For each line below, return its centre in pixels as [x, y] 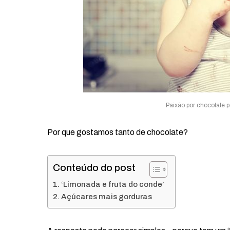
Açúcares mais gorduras [107, 197]
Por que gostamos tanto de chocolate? [118, 132]
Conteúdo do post [94, 168]
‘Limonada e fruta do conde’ [113, 184]
